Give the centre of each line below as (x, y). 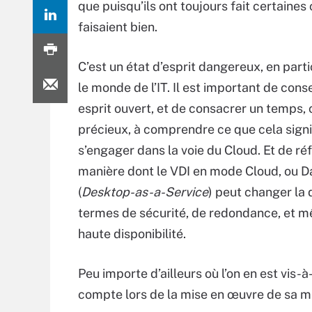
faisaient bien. (118, 27)
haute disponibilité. (132, 234)
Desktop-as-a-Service (145, 192)
